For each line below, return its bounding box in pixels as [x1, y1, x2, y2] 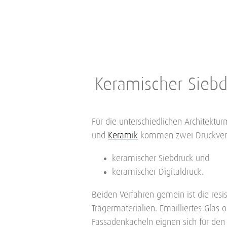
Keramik [108, 131, 138, 141]
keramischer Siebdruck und [112, 154, 210, 164]
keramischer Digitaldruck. [112, 168, 204, 177]
